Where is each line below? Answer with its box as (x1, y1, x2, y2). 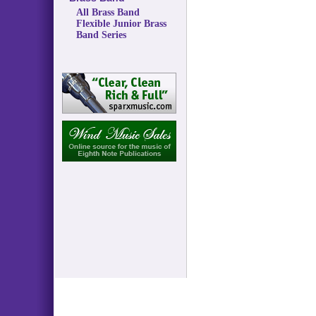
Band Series (75, 30, 126, 40)
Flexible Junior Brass (75, 18, 166, 29)
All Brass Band (75, 7, 140, 18)
